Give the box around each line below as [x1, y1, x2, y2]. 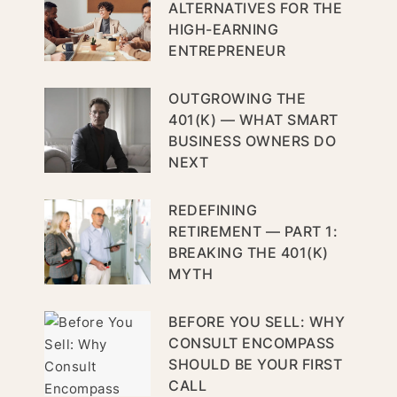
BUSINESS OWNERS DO [168, 132, 336, 151]
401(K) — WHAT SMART [168, 111, 339, 129]
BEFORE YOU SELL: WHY [168, 313, 345, 331]
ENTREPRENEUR [168, 42, 285, 60]
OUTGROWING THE [168, 90, 306, 108]
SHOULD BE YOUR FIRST [168, 355, 342, 374]
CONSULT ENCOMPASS [168, 334, 335, 353]
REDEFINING [168, 201, 257, 220]
